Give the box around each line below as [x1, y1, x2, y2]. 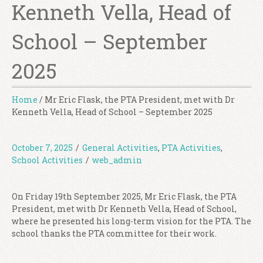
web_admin [92, 154, 142, 166]
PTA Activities [161, 142, 221, 153]
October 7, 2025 [12, 142, 73, 153]
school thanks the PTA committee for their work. [12, 228, 217, 239]
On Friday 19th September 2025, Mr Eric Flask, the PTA [12, 191, 237, 202]
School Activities [12, 154, 83, 166]
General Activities [82, 142, 158, 153]
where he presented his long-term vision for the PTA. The [12, 215, 251, 227]
